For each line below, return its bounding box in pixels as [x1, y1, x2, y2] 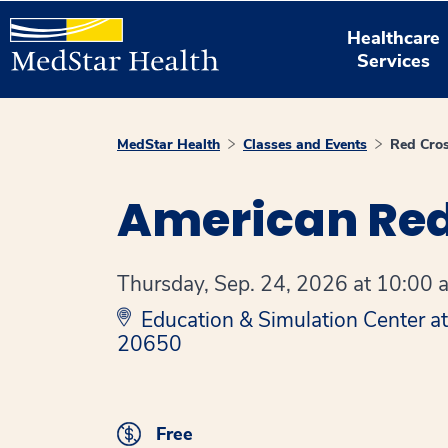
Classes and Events [243, 135, 367, 154]
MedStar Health [117, 135, 220, 154]
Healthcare [347, 25, 441, 50]
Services [357, 48, 431, 73]
